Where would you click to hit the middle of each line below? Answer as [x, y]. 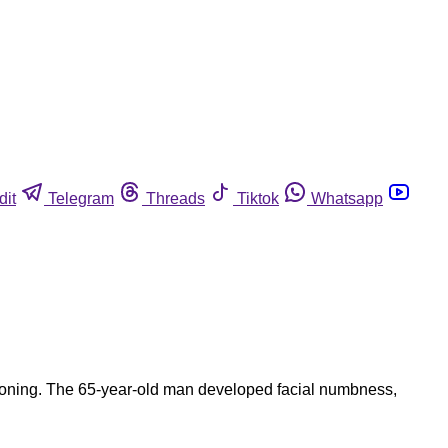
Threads [175, 198]
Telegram [81, 198]
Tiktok [258, 198]
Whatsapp [347, 198]
